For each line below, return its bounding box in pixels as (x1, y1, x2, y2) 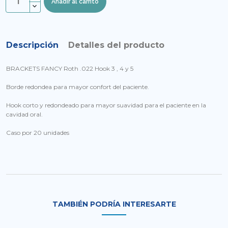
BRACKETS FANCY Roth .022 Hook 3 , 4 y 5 (6, 65, 133, 72)
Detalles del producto (68, 40, 165, 50)
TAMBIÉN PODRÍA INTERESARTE (52, 199, 176, 209)
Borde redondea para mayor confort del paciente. (6, 83, 151, 91)
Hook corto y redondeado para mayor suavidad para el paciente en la (6, 101, 206, 109)
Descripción (6, 40, 59, 50)
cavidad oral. (6, 110, 44, 118)
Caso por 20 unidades (6, 129, 69, 136)
